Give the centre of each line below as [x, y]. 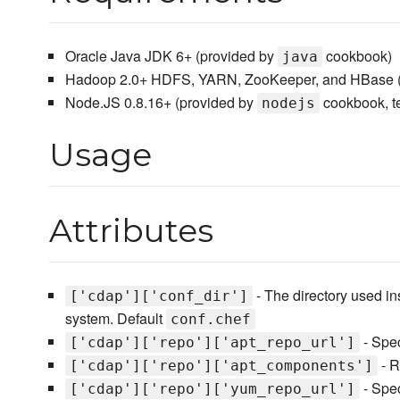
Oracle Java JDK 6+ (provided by [171, 56]
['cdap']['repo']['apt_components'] [221, 366]
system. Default [115, 319]
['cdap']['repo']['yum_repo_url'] [212, 389]
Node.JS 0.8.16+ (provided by [161, 103]
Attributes [131, 231]
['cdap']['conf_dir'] [158, 296]
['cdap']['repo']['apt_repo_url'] [212, 343]
